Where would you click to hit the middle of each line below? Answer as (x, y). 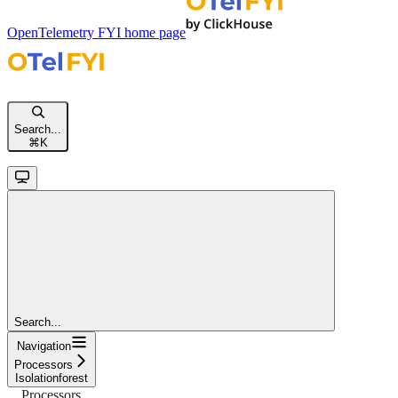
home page (153, 32)
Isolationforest (52, 378)
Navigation (44, 346)
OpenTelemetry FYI (64, 32)
